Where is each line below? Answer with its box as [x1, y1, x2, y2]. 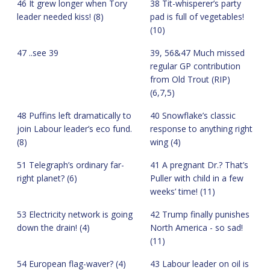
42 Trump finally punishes [150, 208, 250, 220]
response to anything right [150, 122, 253, 134]
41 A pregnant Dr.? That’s [150, 159, 248, 171]
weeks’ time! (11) [150, 185, 215, 197]
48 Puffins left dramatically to [17, 109, 131, 121]
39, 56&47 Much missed [150, 46, 245, 58]
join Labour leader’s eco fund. [17, 122, 132, 134]
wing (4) [150, 136, 181, 148]
